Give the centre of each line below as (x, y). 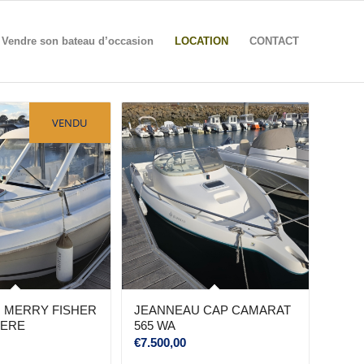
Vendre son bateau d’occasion (78, 41)
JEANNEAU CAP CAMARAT (212, 310)
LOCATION (201, 41)
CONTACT (274, 41)
